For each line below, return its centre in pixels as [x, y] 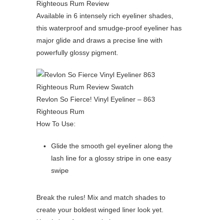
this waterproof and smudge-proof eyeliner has [109, 28]
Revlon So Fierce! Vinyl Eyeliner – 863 [96, 99]
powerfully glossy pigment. [77, 53]
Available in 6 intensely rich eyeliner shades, [105, 16]
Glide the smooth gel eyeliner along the [112, 146]
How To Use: [56, 124]
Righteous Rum [60, 112]
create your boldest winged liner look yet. [100, 210]
